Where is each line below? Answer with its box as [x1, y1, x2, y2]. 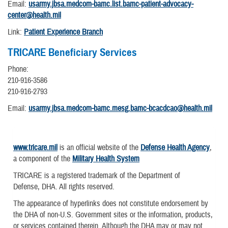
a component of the [13, 153, 72, 164]
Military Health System [72, 153, 139, 164]
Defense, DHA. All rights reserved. [13, 182, 115, 192]
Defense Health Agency [140, 142, 210, 153]
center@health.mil [8, 10, 61, 20]
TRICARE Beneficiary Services [8, 45, 137, 59]
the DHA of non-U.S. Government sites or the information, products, [13, 210, 213, 220]
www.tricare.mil [13, 142, 58, 153]
